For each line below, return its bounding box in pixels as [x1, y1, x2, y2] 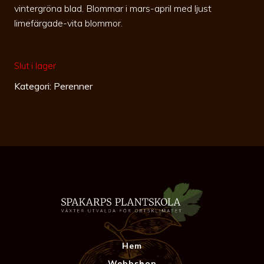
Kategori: [14, 80, 54, 92]
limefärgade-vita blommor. [14, 16, 123, 29]
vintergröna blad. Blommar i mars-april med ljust [14, 2, 212, 14]
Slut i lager [14, 60, 56, 71]
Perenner [54, 80, 93, 92]
